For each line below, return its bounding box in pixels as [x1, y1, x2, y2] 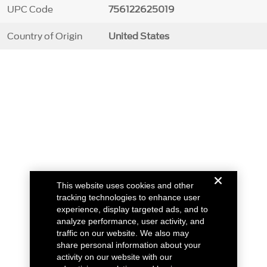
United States [108, 29, 169, 43]
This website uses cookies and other [57, 181, 194, 190]
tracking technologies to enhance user [57, 193, 201, 202]
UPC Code [7, 2, 53, 16]
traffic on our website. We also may [57, 228, 190, 238]
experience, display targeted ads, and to [57, 204, 209, 214]
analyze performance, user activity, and [57, 216, 205, 226]
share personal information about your [57, 240, 201, 250]
